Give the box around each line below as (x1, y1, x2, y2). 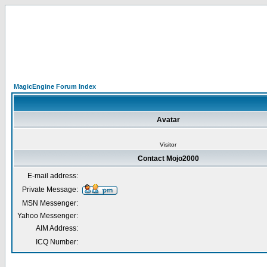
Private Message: (22, 185, 78, 194)
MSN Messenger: (22, 199, 78, 207)
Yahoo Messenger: (17, 212, 78, 220)
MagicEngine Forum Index (14, 83, 96, 90)
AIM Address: (36, 224, 78, 232)
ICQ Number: (36, 238, 78, 246)
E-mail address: (27, 172, 78, 180)
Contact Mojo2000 (138, 154, 199, 163)
